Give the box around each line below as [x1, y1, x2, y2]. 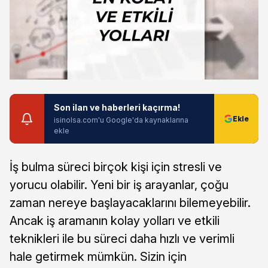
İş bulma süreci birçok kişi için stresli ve [10, 160, 222, 175]
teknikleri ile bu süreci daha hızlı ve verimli [10, 232, 234, 246]
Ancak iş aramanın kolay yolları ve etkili [10, 214, 220, 229]
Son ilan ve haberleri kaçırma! [54, 102, 180, 113]
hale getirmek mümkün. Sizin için [10, 249, 187, 264]
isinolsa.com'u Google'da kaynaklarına [54, 115, 188, 125]
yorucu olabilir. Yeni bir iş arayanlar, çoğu [10, 178, 229, 193]
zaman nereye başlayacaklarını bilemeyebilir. [10, 196, 251, 211]
